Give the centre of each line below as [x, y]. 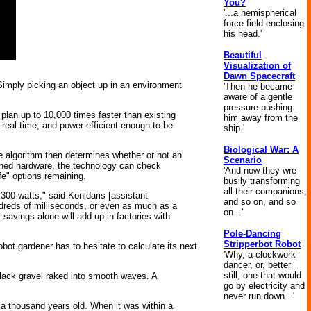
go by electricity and [264, 286]
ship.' [234, 128]
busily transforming [262, 181]
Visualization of [257, 66]
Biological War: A [261, 150]
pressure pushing [258, 107]
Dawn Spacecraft [259, 76]
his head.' [243, 34]
